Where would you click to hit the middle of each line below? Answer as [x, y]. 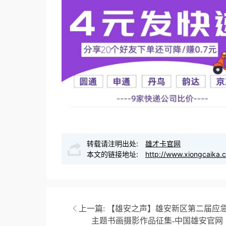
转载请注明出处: [114, 143]
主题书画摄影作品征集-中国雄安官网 [157, 220]
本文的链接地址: [114, 154]
